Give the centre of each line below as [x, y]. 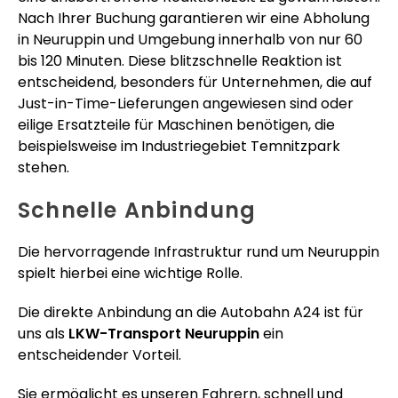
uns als [43, 333]
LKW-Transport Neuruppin [164, 333]
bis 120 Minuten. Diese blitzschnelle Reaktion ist [180, 60]
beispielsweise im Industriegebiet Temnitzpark [179, 146]
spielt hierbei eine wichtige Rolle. [130, 273]
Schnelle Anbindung [137, 210]
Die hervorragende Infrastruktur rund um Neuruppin [199, 251]
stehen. [44, 167]
